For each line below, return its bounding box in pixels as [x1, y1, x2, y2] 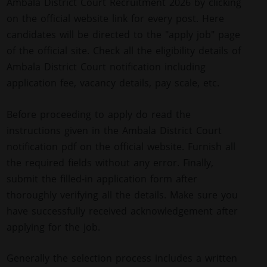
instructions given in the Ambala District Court [7, 123, 222, 137]
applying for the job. [7, 220, 101, 234]
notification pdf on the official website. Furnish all [7, 139, 236, 153]
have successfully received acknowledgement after [7, 204, 238, 218]
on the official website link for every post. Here [7, 11, 225, 25]
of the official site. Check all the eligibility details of [7, 44, 241, 57]
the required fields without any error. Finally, [7, 156, 214, 169]
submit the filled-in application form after [7, 172, 198, 185]
